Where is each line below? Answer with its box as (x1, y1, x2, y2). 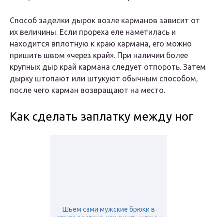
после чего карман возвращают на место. (10, 86, 165, 95)
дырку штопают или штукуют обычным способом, (10, 74, 198, 83)
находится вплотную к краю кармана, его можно (10, 39, 192, 48)
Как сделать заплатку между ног (10, 110, 193, 124)
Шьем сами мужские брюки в (62, 205, 155, 214)
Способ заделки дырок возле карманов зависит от (10, 16, 200, 25)
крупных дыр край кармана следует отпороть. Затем (10, 62, 206, 72)
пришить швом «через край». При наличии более (10, 51, 188, 60)
